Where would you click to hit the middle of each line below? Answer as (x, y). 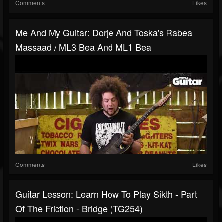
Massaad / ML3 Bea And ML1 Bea (83, 47)
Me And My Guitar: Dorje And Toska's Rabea (104, 32)
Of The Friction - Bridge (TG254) (79, 208)
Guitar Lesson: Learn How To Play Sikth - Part (106, 194)
